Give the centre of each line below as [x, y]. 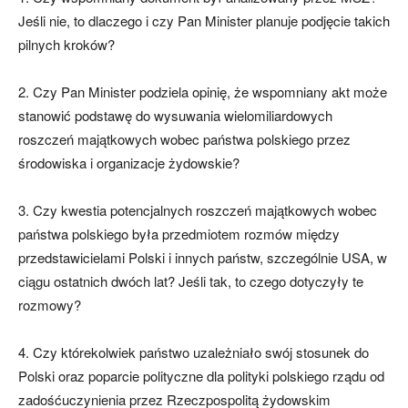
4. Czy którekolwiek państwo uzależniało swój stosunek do [194, 352]
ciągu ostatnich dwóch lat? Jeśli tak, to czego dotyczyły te [191, 281]
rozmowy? [50, 305]
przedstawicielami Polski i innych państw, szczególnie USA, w [203, 257]
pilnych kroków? [66, 44]
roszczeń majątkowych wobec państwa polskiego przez [184, 139]
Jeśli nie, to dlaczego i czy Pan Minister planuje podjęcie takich [204, 20]
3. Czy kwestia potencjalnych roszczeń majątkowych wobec [198, 210]
